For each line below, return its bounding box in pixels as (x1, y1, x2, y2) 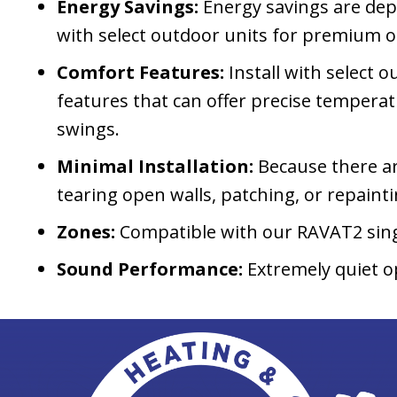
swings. (56, 117, 120, 142)
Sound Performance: (56, 257, 243, 282)
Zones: (56, 220, 120, 245)
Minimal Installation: (56, 154, 253, 179)
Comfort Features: (56, 60, 229, 85)
